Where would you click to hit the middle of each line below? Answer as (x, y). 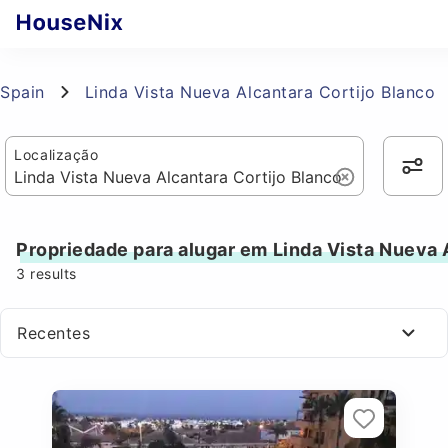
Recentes (54, 333)
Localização (56, 154)
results (51, 273)
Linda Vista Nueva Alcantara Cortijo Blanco (260, 92)
